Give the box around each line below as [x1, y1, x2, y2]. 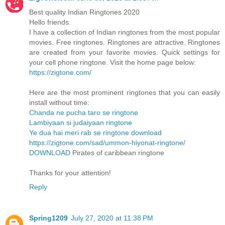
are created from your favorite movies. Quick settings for [29, 48, 220, 57]
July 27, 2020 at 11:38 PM [71, 214, 153, 222]
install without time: [29, 98, 89, 107]
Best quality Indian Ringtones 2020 [29, 8, 140, 17]
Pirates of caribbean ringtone [70, 149, 164, 157]
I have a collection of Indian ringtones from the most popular [29, 28, 220, 37]
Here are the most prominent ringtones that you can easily [29, 88, 220, 97]
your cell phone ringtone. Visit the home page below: [29, 58, 196, 67]
